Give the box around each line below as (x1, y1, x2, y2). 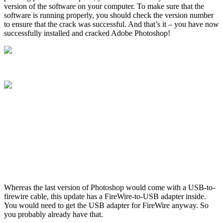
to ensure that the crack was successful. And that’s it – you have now (4, 19, 219, 28)
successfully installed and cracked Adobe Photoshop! (4, 28, 170, 37)
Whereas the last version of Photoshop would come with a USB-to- (4, 183, 215, 192)
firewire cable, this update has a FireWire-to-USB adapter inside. (4, 192, 206, 201)
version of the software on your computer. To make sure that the (4, 1, 204, 10)
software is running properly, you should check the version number (4, 10, 214, 19)
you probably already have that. (4, 210, 103, 219)
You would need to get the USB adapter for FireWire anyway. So (4, 201, 209, 210)
